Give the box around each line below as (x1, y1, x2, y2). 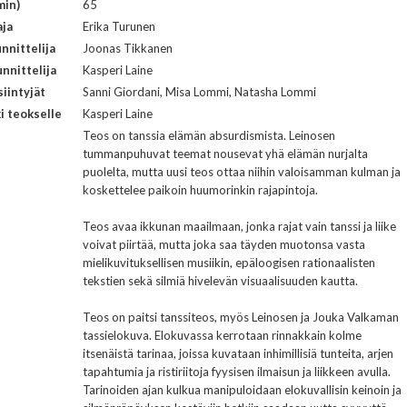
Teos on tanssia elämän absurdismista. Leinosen (83, 128, 335, 143)
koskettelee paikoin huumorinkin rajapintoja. (83, 183, 318, 197)
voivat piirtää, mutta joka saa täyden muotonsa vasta (83, 237, 365, 252)
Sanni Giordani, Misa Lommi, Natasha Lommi (83, 84, 316, 99)
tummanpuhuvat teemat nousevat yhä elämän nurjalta (83, 146, 368, 161)
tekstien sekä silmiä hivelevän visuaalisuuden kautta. (83, 273, 358, 288)
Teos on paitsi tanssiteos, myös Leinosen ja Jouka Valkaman (83, 310, 399, 324)
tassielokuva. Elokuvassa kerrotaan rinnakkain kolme (83, 328, 362, 342)
